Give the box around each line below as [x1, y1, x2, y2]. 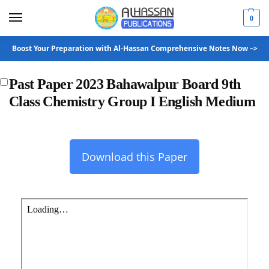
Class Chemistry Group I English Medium [9, 94, 256, 109]
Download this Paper [82, 150, 187, 164]
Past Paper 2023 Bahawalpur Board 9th [9, 76, 241, 92]
